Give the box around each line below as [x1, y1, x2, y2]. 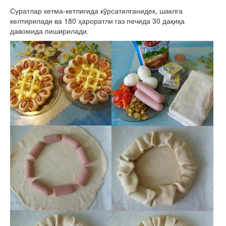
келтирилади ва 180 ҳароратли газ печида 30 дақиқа [10, 16, 185, 26]
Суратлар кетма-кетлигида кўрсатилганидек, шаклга [10, 6, 183, 16]
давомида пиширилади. [10, 26, 89, 36]
